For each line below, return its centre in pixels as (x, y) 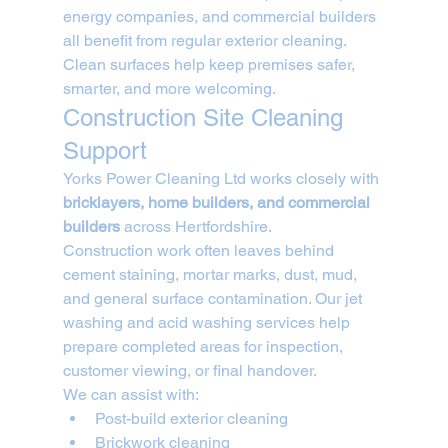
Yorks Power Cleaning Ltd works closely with (222, 179)
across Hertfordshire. (195, 227)
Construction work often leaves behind (200, 251)
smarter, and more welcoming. (169, 89)
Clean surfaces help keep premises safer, (210, 65)
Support (104, 151)
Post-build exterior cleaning (191, 419)
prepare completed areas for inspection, (204, 347)
